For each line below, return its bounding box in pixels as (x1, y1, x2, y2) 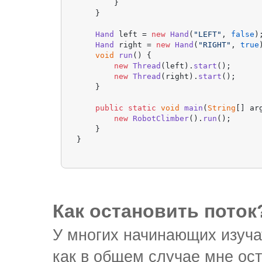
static (128, 103, 157, 112)
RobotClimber (133, 113, 189, 123)
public (95, 103, 124, 112)
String (208, 103, 236, 112)
